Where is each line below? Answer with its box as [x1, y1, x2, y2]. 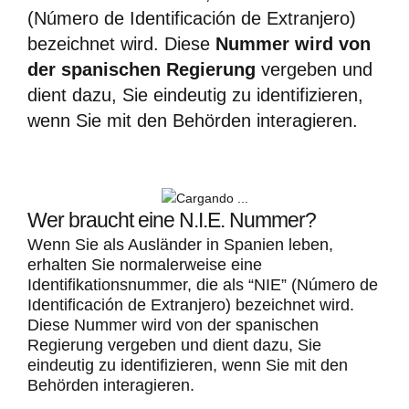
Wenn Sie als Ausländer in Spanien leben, [27, 236, 333, 255]
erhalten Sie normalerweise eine [27, 256, 262, 275]
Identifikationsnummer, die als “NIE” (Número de [27, 276, 378, 295]
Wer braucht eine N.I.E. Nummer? [27, 209, 316, 232]
